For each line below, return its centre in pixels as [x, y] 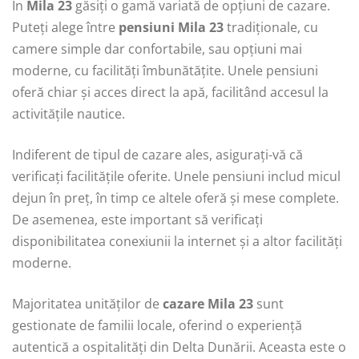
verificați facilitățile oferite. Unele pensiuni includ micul [176, 176]
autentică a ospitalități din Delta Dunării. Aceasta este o [179, 347]
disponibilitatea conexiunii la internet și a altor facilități [177, 241]
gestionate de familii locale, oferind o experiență [157, 325]
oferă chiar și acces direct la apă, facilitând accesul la [170, 92]
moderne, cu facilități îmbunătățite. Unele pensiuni [165, 70]
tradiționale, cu [271, 27]
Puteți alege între [65, 27]
